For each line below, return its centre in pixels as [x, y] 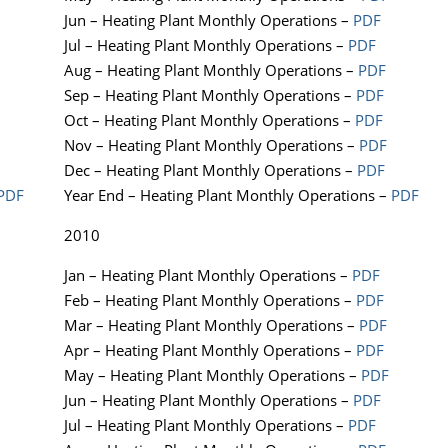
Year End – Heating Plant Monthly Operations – [227, 195]
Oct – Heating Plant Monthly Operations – [209, 120]
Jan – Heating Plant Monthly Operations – [208, 275]
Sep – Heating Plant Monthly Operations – [210, 95]
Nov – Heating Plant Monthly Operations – [211, 145]
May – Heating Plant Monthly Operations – [212, 375]
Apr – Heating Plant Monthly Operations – [210, 350]
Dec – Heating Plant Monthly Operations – [210, 170]
